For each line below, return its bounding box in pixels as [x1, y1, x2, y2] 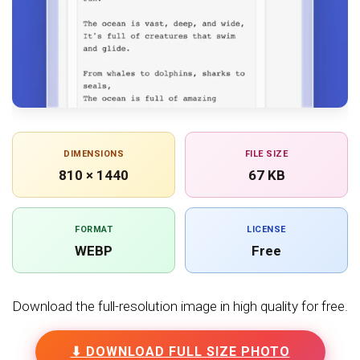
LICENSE [247, 224, 286, 235]
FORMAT [75, 224, 112, 235]
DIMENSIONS [63, 149, 124, 160]
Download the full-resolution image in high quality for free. [12, 298, 348, 315]
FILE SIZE [244, 149, 288, 160]
